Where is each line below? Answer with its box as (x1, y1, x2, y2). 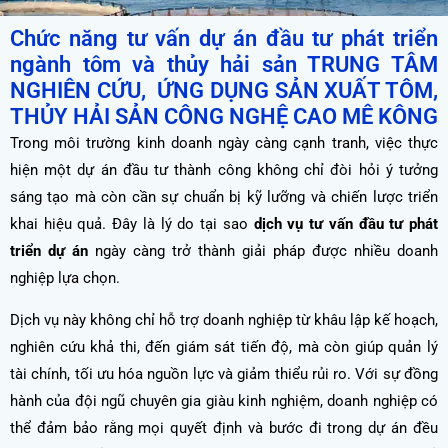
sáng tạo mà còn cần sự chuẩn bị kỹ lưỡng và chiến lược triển (10, 188, 438, 206)
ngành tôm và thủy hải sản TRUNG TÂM (10, 52, 438, 77)
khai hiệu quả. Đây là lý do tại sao (10, 215, 254, 233)
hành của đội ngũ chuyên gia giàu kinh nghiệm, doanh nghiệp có (10, 391, 438, 410)
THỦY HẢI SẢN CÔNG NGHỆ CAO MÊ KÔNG (10, 104, 438, 129)
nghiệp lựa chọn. (10, 269, 120, 287)
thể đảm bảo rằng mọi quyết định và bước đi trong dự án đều (10, 418, 438, 437)
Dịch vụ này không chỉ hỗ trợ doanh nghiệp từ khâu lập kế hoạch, (10, 310, 438, 329)
